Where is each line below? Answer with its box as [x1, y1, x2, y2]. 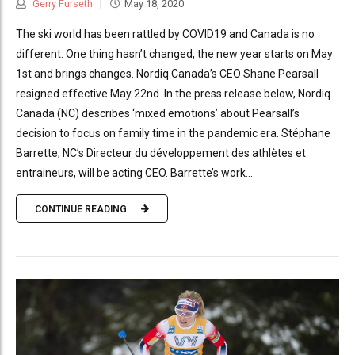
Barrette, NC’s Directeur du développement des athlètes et [16, 147, 306, 160]
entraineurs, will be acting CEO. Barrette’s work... [16, 166, 253, 180]
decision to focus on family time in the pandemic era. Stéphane [16, 127, 330, 140]
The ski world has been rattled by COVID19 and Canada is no [16, 28, 315, 41]
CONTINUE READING [35, 203, 127, 215]
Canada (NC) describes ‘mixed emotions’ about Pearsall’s [16, 107, 300, 120]
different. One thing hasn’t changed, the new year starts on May [16, 48, 333, 61]
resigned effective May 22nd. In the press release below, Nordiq [16, 87, 330, 101]
